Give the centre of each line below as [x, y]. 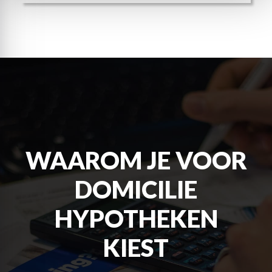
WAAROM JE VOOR [136, 160]
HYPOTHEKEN [136, 219]
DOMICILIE [136, 189]
